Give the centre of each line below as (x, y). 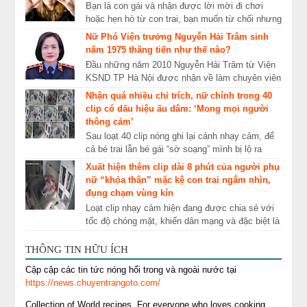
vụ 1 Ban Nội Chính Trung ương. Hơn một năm (179, 90)
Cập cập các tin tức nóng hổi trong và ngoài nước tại (131, 269)
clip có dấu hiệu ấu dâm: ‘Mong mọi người (177, 108)
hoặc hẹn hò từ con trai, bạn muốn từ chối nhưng (183, 19)
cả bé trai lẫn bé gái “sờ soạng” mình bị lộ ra (173, 149)
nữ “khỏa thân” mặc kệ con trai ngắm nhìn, (178, 180)
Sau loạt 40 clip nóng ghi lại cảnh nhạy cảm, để (180, 136)
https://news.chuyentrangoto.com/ (93, 282)
